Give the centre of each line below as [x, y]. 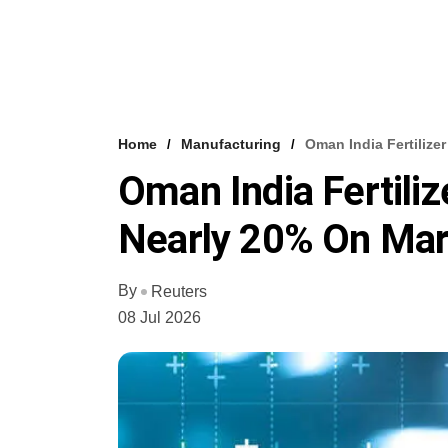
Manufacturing [231, 144]
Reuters [179, 291]
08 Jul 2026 [159, 317]
